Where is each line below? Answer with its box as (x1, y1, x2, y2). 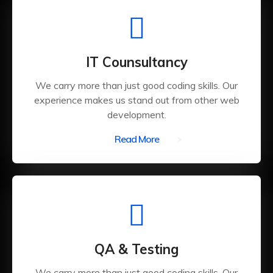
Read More (114, 133, 159, 145)
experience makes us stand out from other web (34, 94, 239, 106)
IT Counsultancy (85, 54, 188, 71)
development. (107, 108, 166, 121)
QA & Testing (94, 241, 179, 258)
